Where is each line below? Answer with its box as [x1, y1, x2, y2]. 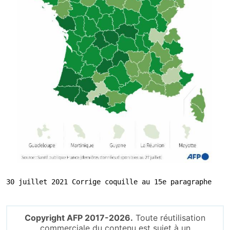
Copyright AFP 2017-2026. [25, 213, 133, 223]
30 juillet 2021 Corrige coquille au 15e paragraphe [6, 178, 212, 186]
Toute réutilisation [133, 213, 205, 223]
